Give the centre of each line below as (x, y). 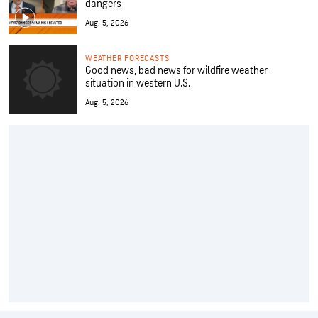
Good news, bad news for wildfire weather (176, 70)
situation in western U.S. (138, 83)
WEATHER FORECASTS (127, 58)
